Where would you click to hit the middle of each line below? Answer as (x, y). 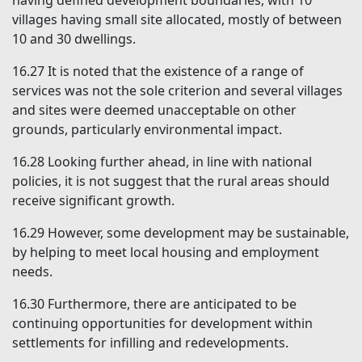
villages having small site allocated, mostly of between (177, 20)
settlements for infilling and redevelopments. (150, 343)
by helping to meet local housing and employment (166, 253)
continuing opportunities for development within (162, 324)
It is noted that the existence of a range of (176, 72)
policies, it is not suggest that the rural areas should (171, 181)
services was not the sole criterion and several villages (177, 91)
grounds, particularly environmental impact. (147, 130)
